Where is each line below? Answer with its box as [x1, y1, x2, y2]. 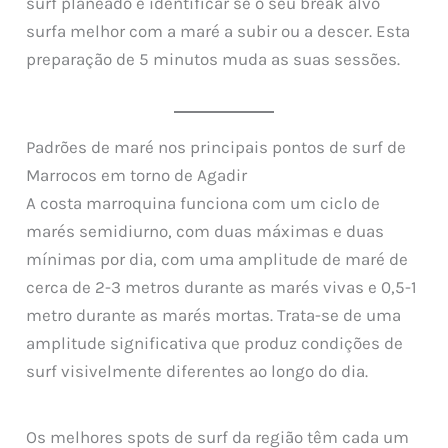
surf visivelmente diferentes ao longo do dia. [26, 360, 369, 381]
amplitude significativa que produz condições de [26, 332, 404, 353]
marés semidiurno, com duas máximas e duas [26, 220, 385, 241]
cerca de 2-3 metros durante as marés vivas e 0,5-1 [26, 276, 418, 297]
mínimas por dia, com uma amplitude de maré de [26, 248, 409, 269]
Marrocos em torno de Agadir [26, 164, 248, 185]
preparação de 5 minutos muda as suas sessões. [26, 49, 401, 70]
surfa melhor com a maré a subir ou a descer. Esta [26, 21, 411, 42]
